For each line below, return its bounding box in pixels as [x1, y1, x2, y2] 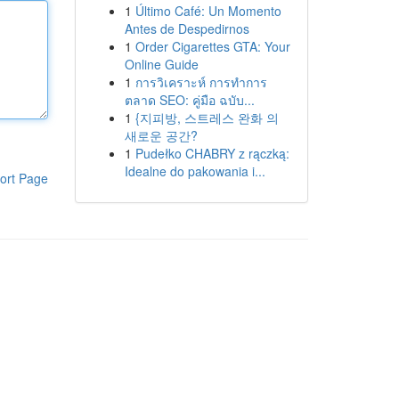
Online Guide [124, 55, 199, 73]
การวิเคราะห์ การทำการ [134, 73, 267, 91]
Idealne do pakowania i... [124, 162, 265, 180]
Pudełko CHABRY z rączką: [134, 144, 289, 162]
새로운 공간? [124, 126, 198, 144]
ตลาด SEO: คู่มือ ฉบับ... [124, 91, 255, 109]
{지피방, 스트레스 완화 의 [134, 109, 279, 126]
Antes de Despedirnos [124, 20, 249, 37]
